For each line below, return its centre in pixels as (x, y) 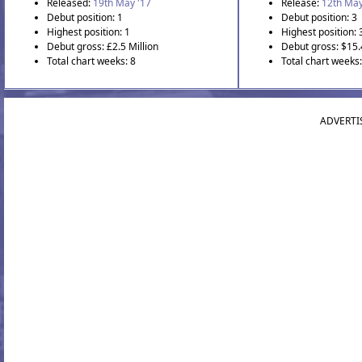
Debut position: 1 (85, 17)
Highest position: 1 (88, 32)
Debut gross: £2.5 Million (103, 46)
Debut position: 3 (320, 17)
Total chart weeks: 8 (91, 61)
